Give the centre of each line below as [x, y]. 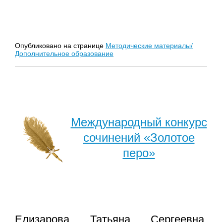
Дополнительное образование [64, 53]
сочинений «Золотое [139, 137]
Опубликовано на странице [60, 45]
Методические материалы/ [149, 45]
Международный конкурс [139, 122]
